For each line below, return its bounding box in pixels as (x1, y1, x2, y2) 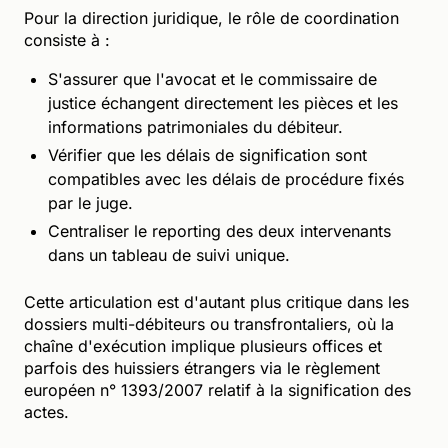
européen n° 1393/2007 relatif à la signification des (24, 379, 411, 400)
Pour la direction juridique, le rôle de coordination (24, 7, 399, 28)
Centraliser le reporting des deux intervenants (48, 220, 391, 241)
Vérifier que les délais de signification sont (48, 144, 367, 165)
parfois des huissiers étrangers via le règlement (24, 357, 380, 378)
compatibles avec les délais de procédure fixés (48, 168, 404, 189)
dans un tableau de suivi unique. (48, 244, 290, 265)
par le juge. (48, 192, 133, 213)
